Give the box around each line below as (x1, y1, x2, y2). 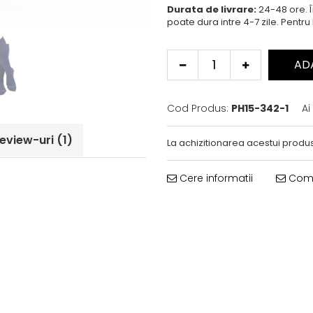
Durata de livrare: (167, 3, 256, 16)
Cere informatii (177, 171, 253, 185)
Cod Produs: (167, 101, 228, 115)
